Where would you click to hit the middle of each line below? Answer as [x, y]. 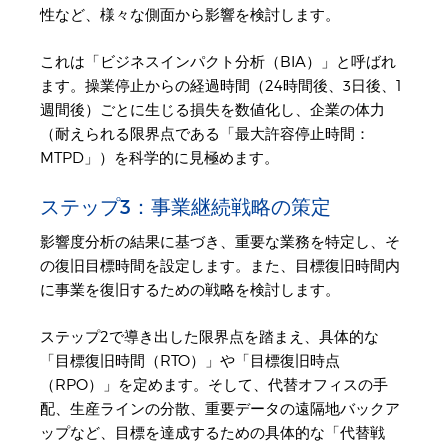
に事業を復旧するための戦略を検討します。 [190, 290]
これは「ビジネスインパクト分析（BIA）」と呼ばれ [218, 61]
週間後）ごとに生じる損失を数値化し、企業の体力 [212, 109]
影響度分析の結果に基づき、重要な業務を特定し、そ [220, 242]
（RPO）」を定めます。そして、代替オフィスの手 [214, 384]
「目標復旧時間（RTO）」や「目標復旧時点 [190, 360]
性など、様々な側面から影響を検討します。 [190, 15]
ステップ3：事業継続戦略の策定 [185, 207]
